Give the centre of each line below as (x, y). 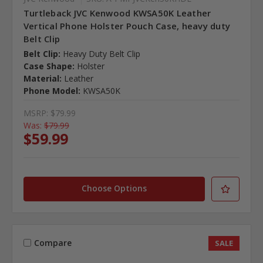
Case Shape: (49, 66)
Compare (53, 243)
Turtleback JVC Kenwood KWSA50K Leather (117, 13)
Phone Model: (52, 91)
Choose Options (114, 188)
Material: (42, 79)
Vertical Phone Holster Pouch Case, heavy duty (127, 26)
